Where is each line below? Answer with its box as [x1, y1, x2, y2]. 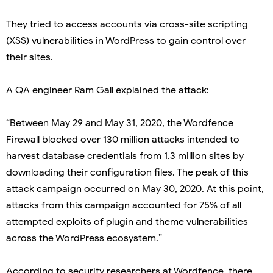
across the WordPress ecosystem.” [6, 232, 162, 244]
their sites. [6, 51, 53, 63]
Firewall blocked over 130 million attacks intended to [6, 133, 239, 146]
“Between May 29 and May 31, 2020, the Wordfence [6, 116, 233, 129]
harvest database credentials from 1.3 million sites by [6, 149, 244, 162]
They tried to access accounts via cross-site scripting [6, 18, 248, 30]
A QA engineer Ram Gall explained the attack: [6, 83, 209, 96]
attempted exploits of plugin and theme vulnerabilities [6, 215, 248, 228]
